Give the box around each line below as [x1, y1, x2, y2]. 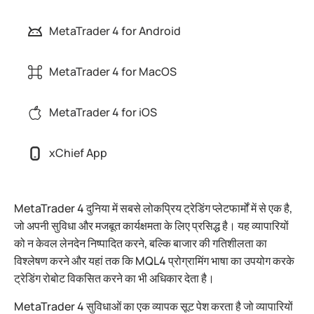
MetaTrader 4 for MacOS [49, 64, 177, 79]
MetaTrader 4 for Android [49, 23, 181, 39]
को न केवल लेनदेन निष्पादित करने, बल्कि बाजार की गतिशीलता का [14, 235, 267, 251]
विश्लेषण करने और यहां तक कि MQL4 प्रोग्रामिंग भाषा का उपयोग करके [14, 253, 294, 268]
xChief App [49, 145, 107, 161]
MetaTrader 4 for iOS [49, 104, 157, 120]
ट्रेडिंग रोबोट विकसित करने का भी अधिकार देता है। [14, 271, 214, 286]
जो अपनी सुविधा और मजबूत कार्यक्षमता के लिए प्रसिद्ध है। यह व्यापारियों [14, 218, 289, 233]
